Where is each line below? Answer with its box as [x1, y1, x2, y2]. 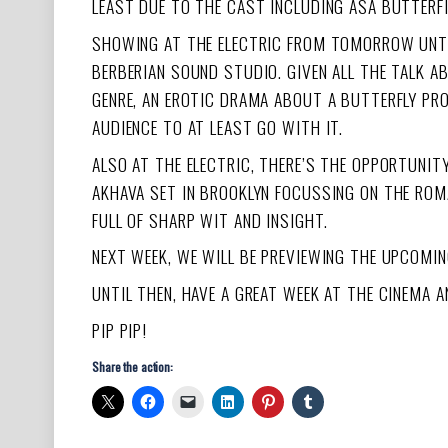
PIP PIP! [92, 317, 148, 344]
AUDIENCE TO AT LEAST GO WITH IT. [92, 113, 344, 140]
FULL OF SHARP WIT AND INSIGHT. [92, 206, 328, 233]
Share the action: [92, 357, 173, 375]
